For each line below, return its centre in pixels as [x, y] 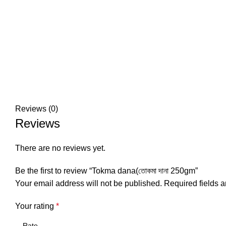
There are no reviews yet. [60, 148]
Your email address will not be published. [89, 183]
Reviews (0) [37, 109]
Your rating [36, 206]
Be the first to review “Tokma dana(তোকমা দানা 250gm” [106, 171]
